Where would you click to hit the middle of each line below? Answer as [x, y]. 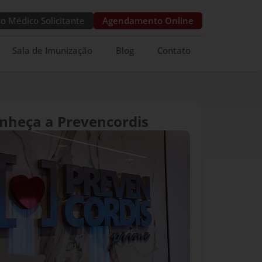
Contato [174, 50]
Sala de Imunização [52, 50]
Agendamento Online [148, 20]
